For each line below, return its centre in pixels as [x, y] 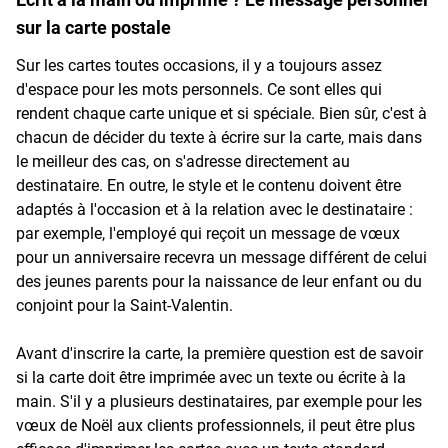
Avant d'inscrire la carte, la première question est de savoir [219, 353]
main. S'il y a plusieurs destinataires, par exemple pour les [219, 401]
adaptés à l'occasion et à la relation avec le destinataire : [214, 209]
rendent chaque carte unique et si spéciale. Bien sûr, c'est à [221, 113]
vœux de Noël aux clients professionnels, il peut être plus [215, 425]
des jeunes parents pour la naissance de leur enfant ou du [219, 281]
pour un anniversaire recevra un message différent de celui [221, 257]
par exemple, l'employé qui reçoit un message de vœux [208, 233]
